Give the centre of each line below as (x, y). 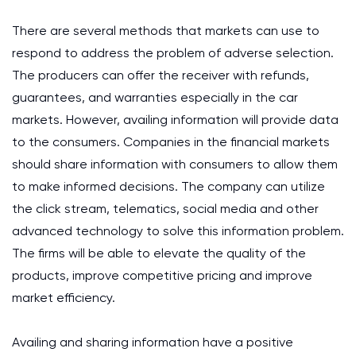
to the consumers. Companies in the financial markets (171, 142)
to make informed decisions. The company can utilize (168, 186)
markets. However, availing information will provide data (175, 120)
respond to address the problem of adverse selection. (173, 53)
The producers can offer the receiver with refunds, (161, 75)
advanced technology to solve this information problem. (178, 231)
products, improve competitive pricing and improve (162, 275)
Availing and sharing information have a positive (153, 342)
